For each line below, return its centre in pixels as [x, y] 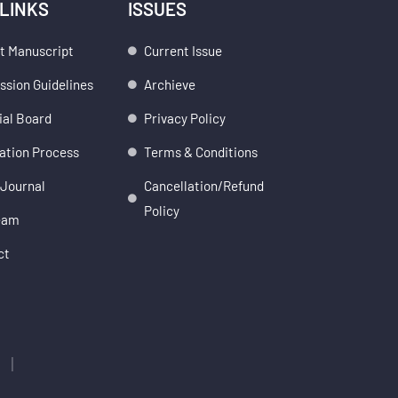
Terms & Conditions [200, 152]
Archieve [169, 85]
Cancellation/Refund [203, 186]
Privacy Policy [184, 119]
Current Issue [183, 51]
